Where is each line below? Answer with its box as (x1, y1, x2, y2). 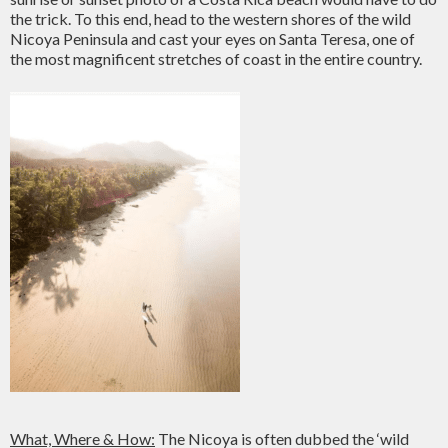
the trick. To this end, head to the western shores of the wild (10, 9, 411, 28)
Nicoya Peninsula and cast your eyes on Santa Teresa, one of (10, 29, 415, 48)
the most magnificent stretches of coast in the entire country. (10, 49, 422, 68)
